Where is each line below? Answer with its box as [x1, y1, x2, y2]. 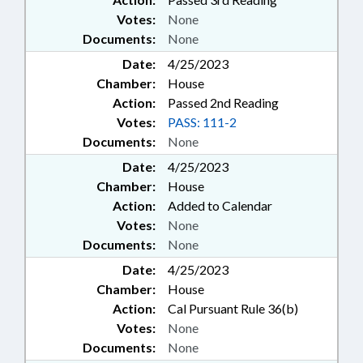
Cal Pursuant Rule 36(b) [168, 301, 298, 317]
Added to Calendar [168, 198, 272, 214]
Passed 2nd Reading [168, 95, 279, 111]
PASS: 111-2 [168, 114, 237, 130]
